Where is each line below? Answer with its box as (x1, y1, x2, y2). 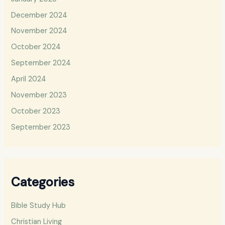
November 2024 (11, 26, 68, 36)
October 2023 (11, 106, 61, 117)
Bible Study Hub (11, 200, 66, 210)
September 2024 (11, 58, 71, 68)
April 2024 (11, 74, 47, 84)
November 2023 (11, 90, 67, 100)
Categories (11, 174, 75, 191)
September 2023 (11, 123, 71, 133)
